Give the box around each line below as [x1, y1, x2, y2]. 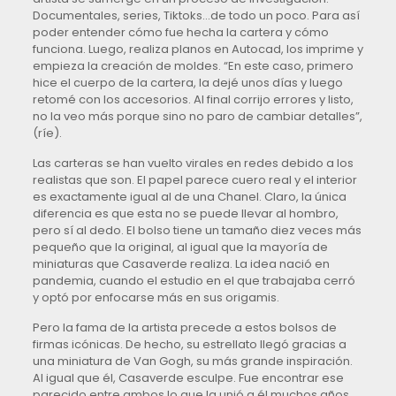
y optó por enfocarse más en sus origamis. [32, 289, 279, 307]
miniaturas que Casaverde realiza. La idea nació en [32, 255, 330, 273]
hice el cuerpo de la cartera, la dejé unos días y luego [32, 74, 343, 92]
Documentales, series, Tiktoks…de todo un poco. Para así [32, 7, 360, 25]
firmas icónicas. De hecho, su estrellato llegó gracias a [32, 336, 346, 354]
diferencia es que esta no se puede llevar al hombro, [32, 205, 339, 223]
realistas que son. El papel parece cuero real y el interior [32, 171, 357, 189]
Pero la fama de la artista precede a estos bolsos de [32, 319, 337, 337]
